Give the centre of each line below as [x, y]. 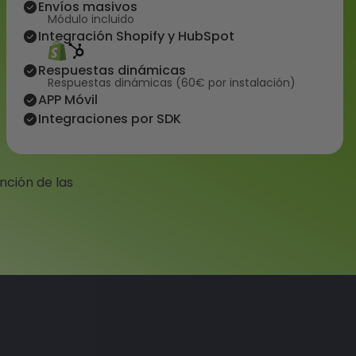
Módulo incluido [91, 19]
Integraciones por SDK [110, 119]
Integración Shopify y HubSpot [136, 36]
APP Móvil [68, 100]
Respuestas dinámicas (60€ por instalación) [172, 83]
